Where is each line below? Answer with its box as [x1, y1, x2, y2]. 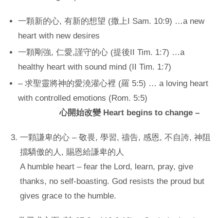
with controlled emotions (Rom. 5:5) [18, 93, 148, 103]
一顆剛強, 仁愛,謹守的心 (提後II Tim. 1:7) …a [18, 47, 185, 57]
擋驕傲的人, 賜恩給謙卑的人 [19, 147, 124, 157]
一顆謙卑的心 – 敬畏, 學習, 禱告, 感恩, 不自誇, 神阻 [19, 132, 211, 142]
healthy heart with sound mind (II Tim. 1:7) [18, 62, 172, 72]
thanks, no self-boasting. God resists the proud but [19, 176, 204, 186]
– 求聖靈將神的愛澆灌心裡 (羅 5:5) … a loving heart [18, 78, 209, 88]
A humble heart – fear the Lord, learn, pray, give [19, 162, 193, 171]
